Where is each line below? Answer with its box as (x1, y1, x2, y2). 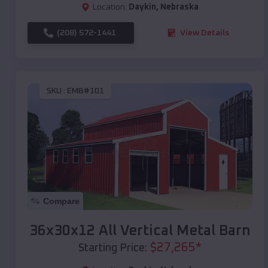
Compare (43, 196, 80, 206)
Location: (93, 2, 127, 11)
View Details (180, 28, 229, 37)
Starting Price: (78, 242, 147, 254)
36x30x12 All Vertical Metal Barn (29, 223, 251, 238)
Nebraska (160, 2, 199, 11)
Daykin (129, 2, 156, 11)
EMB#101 (67, 87, 104, 96)
